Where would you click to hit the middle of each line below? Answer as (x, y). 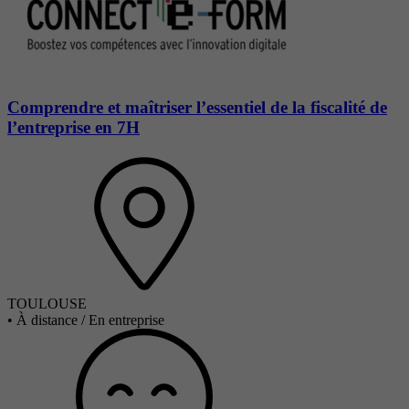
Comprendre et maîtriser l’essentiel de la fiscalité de (197, 108)
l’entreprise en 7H (73, 128)
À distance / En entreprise (90, 320)
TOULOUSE (47, 303)
